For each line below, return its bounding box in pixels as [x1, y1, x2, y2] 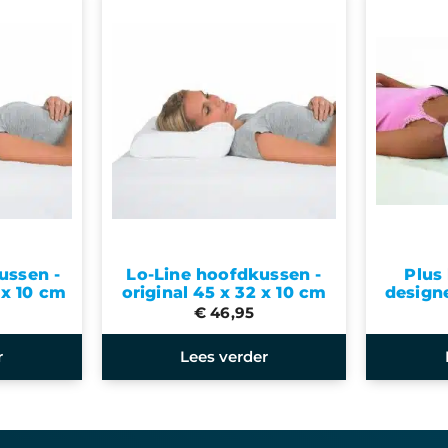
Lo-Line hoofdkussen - [126, 265, 322, 284]
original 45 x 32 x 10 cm [121, 283, 327, 302]
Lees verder [179, 347, 268, 366]
